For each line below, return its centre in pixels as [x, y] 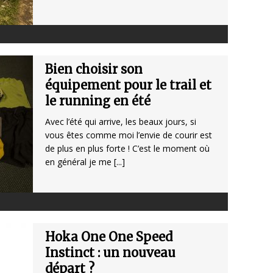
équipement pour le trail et [128, 85]
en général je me [80, 162]
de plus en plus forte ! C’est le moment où [127, 149]
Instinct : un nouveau [110, 253]
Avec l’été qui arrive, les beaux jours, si [121, 122]
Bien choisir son [94, 69]
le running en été [98, 101]
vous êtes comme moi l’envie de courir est [129, 135]
